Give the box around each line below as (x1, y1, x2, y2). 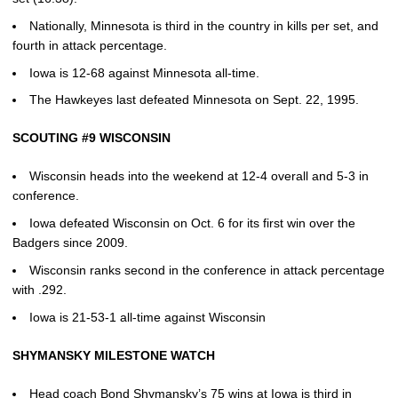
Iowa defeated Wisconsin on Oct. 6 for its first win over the (29, 216, 355, 230)
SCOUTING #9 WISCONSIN (12, 131, 171, 146)
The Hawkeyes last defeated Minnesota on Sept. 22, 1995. (29, 92, 359, 107)
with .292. (12, 282, 67, 297)
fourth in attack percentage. (12, 37, 171, 52)
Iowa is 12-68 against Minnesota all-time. (29, 65, 263, 80)
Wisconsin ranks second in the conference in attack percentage (29, 262, 385, 277)
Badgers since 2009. (12, 235, 128, 250)
